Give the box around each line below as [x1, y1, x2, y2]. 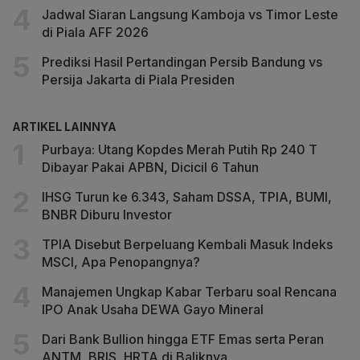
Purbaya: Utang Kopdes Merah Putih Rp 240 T [42, 141, 317, 158]
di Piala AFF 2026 [42, 24, 149, 41]
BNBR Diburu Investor [42, 207, 172, 223]
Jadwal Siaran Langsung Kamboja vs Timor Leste [42, 6, 338, 23]
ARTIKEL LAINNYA [12, 120, 117, 134]
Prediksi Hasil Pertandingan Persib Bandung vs [42, 54, 322, 71]
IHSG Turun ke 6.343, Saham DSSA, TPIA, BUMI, [42, 189, 332, 206]
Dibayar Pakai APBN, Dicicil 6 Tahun [42, 159, 259, 176]
